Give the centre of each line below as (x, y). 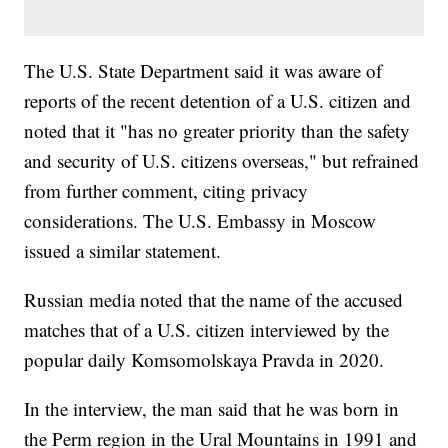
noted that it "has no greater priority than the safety (217, 131)
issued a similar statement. (123, 251)
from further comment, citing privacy (166, 191)
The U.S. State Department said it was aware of (203, 71)
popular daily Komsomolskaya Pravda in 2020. (204, 360)
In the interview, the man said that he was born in (212, 409)
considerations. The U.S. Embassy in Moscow (200, 221)
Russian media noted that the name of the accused (214, 300)
